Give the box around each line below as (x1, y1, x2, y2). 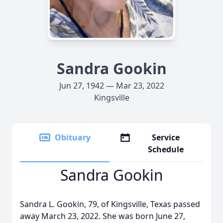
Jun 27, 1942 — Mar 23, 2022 (59, 80, 164, 91)
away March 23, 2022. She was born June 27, (20, 211, 185, 222)
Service (152, 132, 180, 143)
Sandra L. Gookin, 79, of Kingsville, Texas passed (20, 199, 200, 210)
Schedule (148, 144, 184, 155)
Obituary (55, 132, 91, 143)
